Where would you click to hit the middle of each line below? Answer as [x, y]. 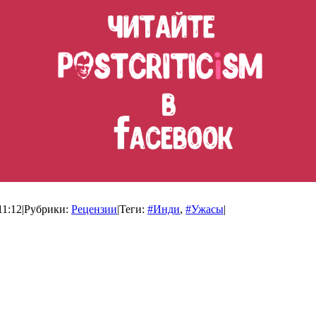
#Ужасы [205, 209]
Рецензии [94, 209]
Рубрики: [48, 209]
